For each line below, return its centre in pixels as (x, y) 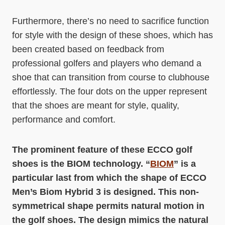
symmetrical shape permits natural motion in (108, 206)
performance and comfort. (64, 120)
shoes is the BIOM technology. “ (81, 164)
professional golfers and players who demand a (107, 64)
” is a (185, 164)
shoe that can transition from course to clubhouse (111, 78)
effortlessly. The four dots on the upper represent (109, 92)
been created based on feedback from (88, 49)
